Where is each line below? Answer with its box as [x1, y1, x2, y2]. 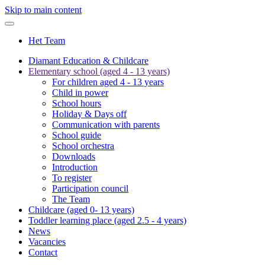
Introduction [52, 162, 98, 172]
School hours [52, 98, 101, 108]
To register [52, 173, 92, 183]
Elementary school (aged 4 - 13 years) [28, 66, 170, 76]
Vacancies [28, 237, 66, 247]
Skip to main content [5, 5, 82, 15]
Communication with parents [52, 119, 160, 130]
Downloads [52, 151, 95, 161]
